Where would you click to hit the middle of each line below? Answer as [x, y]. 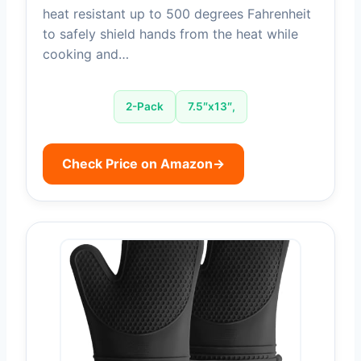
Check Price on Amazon [137, 164]
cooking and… [86, 54]
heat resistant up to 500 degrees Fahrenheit [177, 14]
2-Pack [145, 107]
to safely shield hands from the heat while [170, 34]
